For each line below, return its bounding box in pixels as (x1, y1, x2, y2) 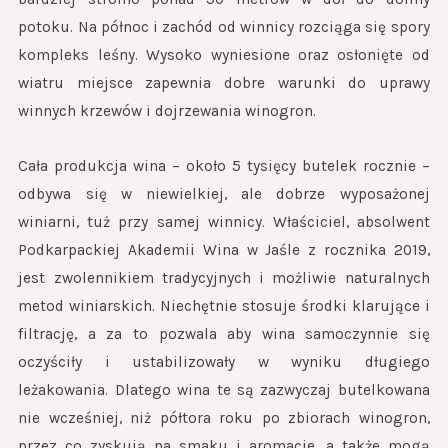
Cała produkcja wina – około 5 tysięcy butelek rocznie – (18, 157, 430, 176)
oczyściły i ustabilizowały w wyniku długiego (18, 353, 430, 372)
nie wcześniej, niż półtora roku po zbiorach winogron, (18, 409, 430, 428)
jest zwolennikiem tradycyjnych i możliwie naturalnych (18, 269, 430, 288)
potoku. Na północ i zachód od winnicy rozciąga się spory (18, 18, 430, 37)
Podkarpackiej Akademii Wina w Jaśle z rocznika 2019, (18, 241, 430, 260)
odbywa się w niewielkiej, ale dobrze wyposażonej (18, 185, 430, 204)
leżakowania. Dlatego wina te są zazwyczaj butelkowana (18, 381, 430, 400)
